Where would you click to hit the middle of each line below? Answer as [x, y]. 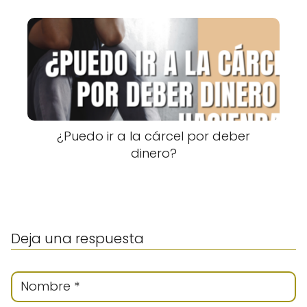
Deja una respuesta [77, 239]
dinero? [153, 153]
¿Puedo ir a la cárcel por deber [153, 136]
